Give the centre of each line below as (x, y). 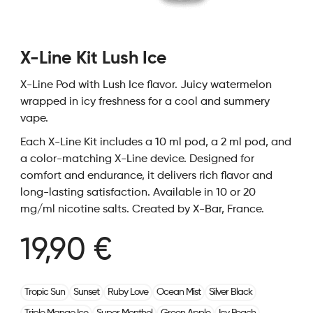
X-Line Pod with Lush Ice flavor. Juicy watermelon (146, 85)
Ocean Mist (178, 292)
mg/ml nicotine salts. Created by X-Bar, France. (142, 210)
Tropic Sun (44, 292)
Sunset (86, 292)
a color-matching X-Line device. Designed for (137, 159)
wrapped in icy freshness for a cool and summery (145, 102)
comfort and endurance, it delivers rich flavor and (146, 176)
